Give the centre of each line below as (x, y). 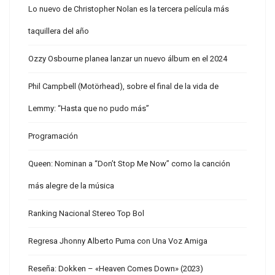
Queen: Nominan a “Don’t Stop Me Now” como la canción (129, 164)
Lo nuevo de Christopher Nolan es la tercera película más (129, 9)
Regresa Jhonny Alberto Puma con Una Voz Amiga (118, 241)
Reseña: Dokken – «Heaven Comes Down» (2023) (116, 269)
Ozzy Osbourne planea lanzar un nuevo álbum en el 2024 (128, 59)
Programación (53, 136)
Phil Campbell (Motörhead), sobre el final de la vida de (123, 86)
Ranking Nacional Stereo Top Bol (86, 213)
